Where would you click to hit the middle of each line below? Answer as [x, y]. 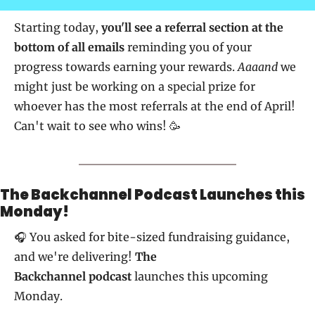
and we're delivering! [75, 257]
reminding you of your [188, 47]
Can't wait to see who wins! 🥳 [97, 126]
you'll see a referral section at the [192, 28]
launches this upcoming [200, 277]
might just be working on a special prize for [135, 87]
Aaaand [258, 67]
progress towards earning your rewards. [126, 67]
